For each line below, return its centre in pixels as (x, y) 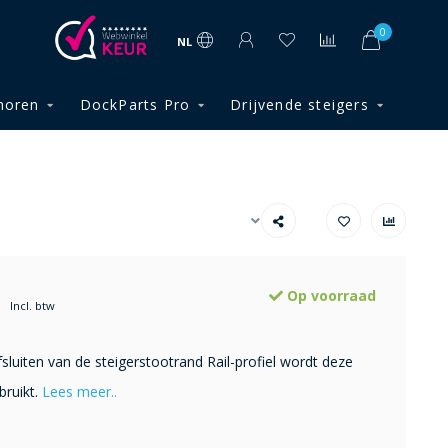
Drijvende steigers (299, 104)
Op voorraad (329, 295)
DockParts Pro (135, 104)
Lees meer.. (79, 391)
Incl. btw (32, 305)
